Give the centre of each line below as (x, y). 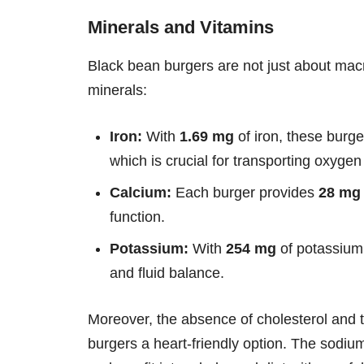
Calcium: (141, 192)
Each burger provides (245, 192)
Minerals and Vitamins (181, 27)
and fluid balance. (167, 273)
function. (137, 217)
